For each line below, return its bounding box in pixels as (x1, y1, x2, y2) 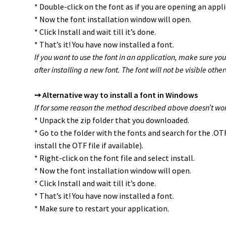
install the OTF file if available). (34, 140, 143, 151)
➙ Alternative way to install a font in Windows (34, 90, 198, 100)
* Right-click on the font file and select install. (34, 153, 195, 163)
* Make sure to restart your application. (34, 203, 169, 214)
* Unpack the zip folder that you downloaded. (34, 115, 189, 126)
